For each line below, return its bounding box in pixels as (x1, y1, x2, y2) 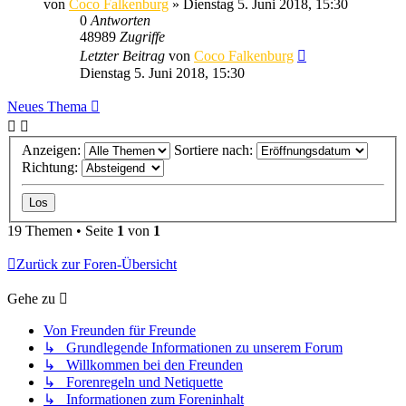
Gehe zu (7, 291, 55, 307)
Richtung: (22, 159, 82, 176)
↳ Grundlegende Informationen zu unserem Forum (43, 340, 343, 356)
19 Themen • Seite (7, 223, 117, 239)
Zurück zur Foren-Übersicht (16, 256, 177, 273)
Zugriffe (120, 28, 165, 44)
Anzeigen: (22, 142, 84, 159)
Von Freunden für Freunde (43, 323, 196, 339)
